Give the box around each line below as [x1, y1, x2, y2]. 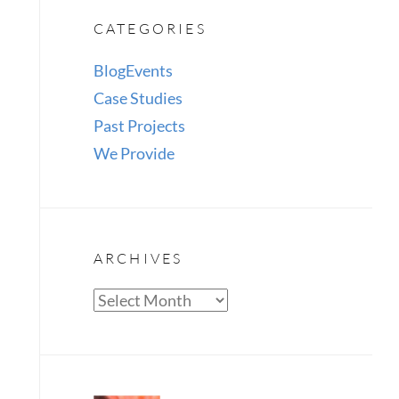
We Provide [93, 143, 175, 163]
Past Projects [93, 116, 185, 135]
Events [125, 61, 173, 80]
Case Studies [93, 88, 183, 108]
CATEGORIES [93, 20, 207, 37]
